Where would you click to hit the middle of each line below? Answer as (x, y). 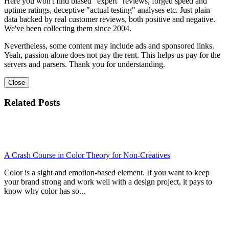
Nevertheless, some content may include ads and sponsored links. (109, 45)
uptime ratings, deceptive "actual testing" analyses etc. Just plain (107, 10)
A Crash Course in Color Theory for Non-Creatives (87, 155)
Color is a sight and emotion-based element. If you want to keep (107, 173)
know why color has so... (45, 191)
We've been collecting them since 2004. (68, 28)
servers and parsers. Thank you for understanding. (85, 64)
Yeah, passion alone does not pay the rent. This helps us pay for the (112, 55)
